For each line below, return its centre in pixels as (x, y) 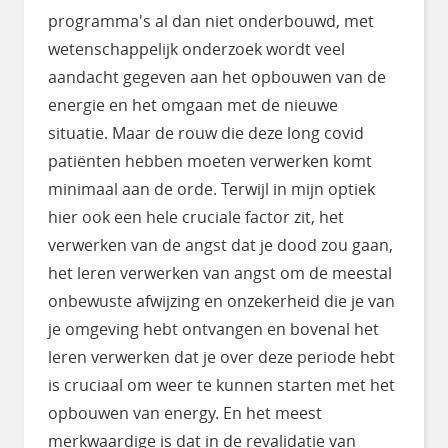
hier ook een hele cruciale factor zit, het (196, 216)
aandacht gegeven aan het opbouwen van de (217, 76)
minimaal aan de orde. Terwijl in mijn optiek (211, 188)
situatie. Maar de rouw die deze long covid (206, 132)
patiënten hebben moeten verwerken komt (210, 160)
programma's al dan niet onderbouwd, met (211, 20)
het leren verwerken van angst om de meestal (220, 272)
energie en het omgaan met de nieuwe (193, 104)
